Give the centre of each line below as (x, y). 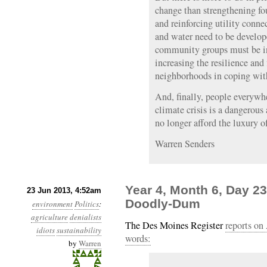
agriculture (49, 217)
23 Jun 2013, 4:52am (64, 190)
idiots (46, 230)
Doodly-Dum (163, 204)
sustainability (79, 230)
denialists (86, 217)
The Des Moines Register (175, 225)
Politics (87, 204)
